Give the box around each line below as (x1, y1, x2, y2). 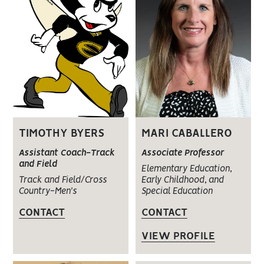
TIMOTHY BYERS (19, 128, 105, 140)
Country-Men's (19, 187, 77, 196)
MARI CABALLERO (141, 128, 232, 139)
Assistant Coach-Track (19, 149, 115, 158)
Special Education (141, 187, 213, 196)
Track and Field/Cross (19, 176, 107, 185)
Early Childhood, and (141, 176, 224, 184)
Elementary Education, (141, 164, 232, 173)
